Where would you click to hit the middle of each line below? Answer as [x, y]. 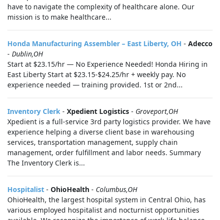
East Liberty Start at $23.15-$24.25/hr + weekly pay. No [96, 74]
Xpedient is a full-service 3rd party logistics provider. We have [109, 122]
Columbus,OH [117, 189]
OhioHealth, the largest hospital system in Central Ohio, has [107, 200]
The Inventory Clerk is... [46, 163]
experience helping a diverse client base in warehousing [101, 132]
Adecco [200, 43]
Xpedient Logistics [98, 111]
